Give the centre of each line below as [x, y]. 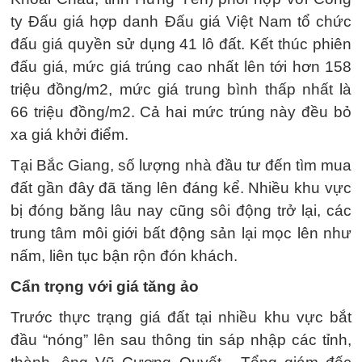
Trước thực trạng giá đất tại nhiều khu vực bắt [181, 317]
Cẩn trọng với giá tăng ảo [105, 286]
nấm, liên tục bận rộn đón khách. [124, 256]
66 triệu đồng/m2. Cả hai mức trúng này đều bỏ [181, 112]
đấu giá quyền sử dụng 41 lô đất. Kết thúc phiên [181, 44]
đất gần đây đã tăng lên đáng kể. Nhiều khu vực [181, 188]
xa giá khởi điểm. [69, 135]
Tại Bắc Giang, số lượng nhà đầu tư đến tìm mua [181, 165]
